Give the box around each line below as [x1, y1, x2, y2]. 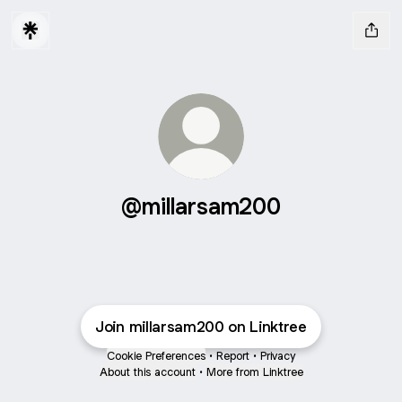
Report [216, 348, 249, 363]
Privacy [260, 348, 295, 363]
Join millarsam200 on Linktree [95, 317, 307, 336]
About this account [99, 364, 196, 380]
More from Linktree [205, 364, 303, 380]
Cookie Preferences [107, 348, 205, 363]
